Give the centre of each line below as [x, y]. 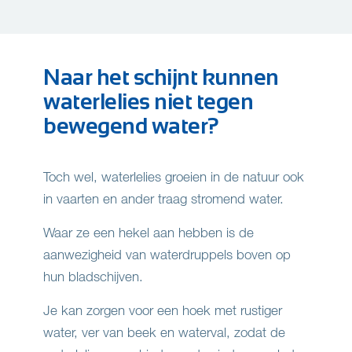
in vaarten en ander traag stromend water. [163, 199]
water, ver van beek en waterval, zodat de [164, 332]
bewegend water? [131, 126]
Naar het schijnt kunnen [161, 77]
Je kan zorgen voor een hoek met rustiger [163, 310]
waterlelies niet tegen [148, 102]
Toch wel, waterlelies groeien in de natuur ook [174, 177]
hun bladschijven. [93, 277]
